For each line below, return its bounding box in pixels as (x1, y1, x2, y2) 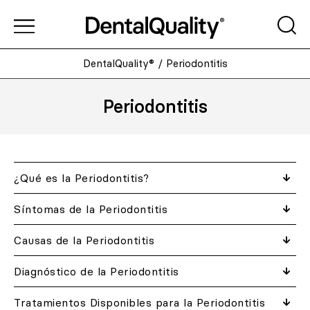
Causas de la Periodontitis (14, 233, 154, 247)
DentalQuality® (82, 57, 154, 70)
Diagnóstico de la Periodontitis (14, 264, 179, 278)
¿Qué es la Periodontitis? (14, 171, 149, 185)
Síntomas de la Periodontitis (14, 202, 167, 216)
